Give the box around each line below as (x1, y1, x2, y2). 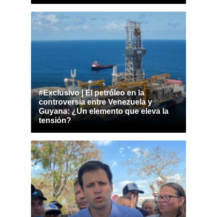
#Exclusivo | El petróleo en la (39, 89, 144, 97)
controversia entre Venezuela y (39, 98, 152, 106)
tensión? (39, 116, 71, 124)
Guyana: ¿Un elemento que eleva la (39, 107, 169, 115)
